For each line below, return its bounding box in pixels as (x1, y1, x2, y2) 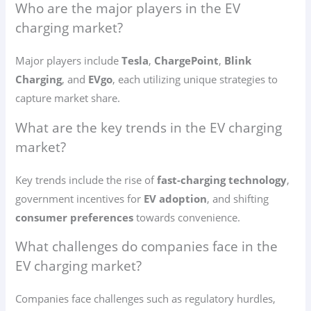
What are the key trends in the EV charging (15, 118, 283, 137)
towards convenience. (133, 210, 241, 224)
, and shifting (207, 191, 269, 205)
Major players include (15, 53, 122, 68)
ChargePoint (154, 53, 219, 68)
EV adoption (144, 191, 208, 205)
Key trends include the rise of (15, 172, 158, 187)
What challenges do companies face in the (15, 237, 278, 256)
